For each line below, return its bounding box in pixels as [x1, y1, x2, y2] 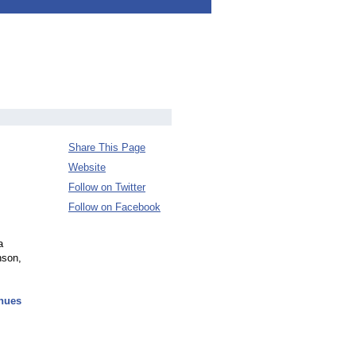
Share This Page [68, 141, 145, 153]
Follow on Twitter [68, 181, 145, 193]
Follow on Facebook [68, 201, 161, 213]
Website [68, 161, 106, 173]
